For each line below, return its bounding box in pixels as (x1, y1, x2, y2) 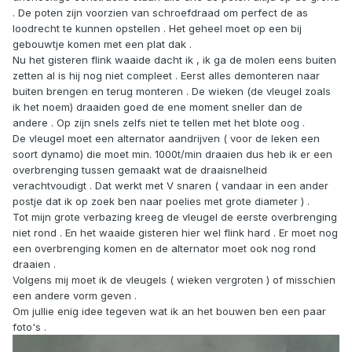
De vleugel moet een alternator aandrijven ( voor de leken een (13, 132, 320, 145)
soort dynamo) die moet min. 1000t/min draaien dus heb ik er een (13, 148, 332, 161)
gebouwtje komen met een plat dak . (13, 38, 192, 51)
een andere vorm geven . (13, 289, 137, 302)
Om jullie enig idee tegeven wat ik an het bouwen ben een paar (13, 305, 326, 318)
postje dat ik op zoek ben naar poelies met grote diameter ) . (13, 195, 310, 208)
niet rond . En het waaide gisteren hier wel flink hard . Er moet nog (13, 226, 338, 240)
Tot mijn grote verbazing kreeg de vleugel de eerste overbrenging (13, 211, 337, 224)
